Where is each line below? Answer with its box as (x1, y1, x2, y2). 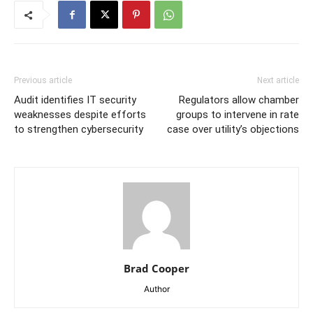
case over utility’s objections (167, 122, 299, 136)
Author (143, 283, 170, 294)
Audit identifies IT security (14, 93, 136, 106)
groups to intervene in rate (176, 108, 299, 121)
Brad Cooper (124, 261, 189, 275)
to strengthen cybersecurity (14, 122, 143, 136)
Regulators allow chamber (179, 93, 299, 106)
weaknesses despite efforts (14, 108, 146, 121)
